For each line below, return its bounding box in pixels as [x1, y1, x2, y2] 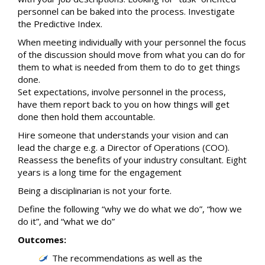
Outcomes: [18, 234, 66, 245]
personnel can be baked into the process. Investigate [18, 5, 235, 17]
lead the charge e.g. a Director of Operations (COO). [18, 141, 230, 153]
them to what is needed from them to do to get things [18, 61, 240, 73]
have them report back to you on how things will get [18, 98, 230, 110]
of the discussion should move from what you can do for [18, 49, 245, 60]
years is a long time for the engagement [18, 166, 182, 178]
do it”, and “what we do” [18, 215, 115, 227]
